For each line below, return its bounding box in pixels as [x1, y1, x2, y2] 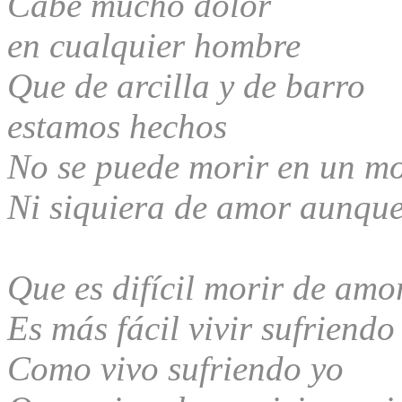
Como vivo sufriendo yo [7, 348, 344, 388]
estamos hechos [7, 106, 227, 145]
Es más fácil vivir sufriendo [7, 308, 395, 347]
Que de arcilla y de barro [7, 66, 365, 105]
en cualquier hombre [7, 25, 301, 65]
